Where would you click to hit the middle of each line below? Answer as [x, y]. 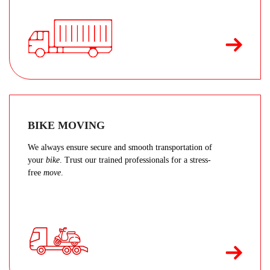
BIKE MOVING [66, 126]
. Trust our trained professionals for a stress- [135, 160]
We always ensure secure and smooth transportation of [120, 148]
